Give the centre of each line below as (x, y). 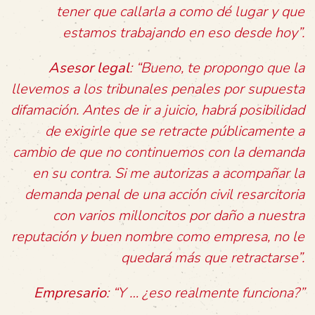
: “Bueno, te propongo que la (217, 68)
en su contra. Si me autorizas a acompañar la (168, 173)
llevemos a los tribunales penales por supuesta (158, 89)
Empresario (70, 293)
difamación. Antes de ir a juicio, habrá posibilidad (157, 110)
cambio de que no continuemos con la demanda (159, 152)
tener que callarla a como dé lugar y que (180, 12)
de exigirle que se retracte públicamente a (175, 131)
